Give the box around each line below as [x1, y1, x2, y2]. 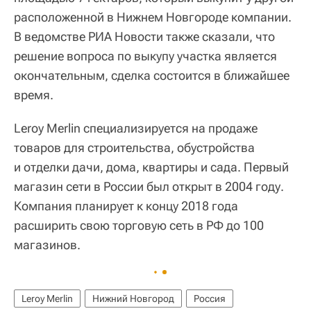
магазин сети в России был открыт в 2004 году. [14, 179, 284, 194]
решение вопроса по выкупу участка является [14, 49, 277, 64]
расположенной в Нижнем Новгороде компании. [14, 10, 292, 25]
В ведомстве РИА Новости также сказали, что [14, 29, 275, 44]
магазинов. [14, 237, 81, 253]
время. [14, 87, 53, 103]
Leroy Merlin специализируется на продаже [14, 121, 258, 136]
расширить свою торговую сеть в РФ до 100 [14, 218, 264, 233]
